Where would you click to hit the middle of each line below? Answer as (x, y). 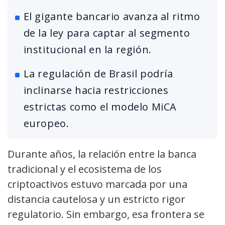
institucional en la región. (87, 50)
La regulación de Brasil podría (98, 74)
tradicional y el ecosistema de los (85, 169)
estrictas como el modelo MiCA (100, 107)
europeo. (46, 124)
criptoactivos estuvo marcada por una (97, 184)
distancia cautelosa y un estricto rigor (96, 199)
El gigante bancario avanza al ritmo (112, 17)
